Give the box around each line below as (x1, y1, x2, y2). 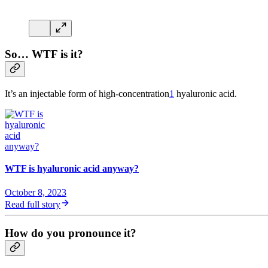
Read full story (5, 199, 60, 209)
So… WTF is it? (5, 48, 83, 61)
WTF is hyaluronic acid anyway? (5, 163, 139, 174)
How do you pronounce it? (5, 227, 136, 240)
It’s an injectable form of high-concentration (5, 88, 169, 99)
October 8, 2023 (5, 187, 66, 197)
